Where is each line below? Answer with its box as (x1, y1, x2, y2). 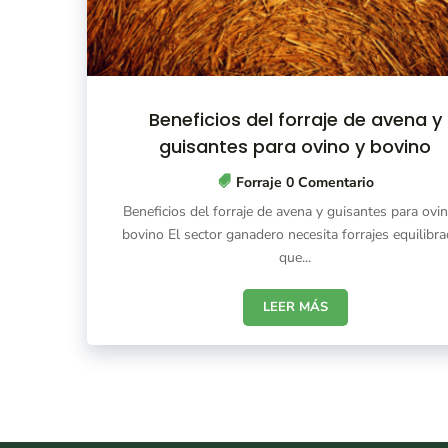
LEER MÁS (262, 298, 328, 317)
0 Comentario (281, 173, 374, 193)
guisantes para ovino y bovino (159, 134, 432, 160)
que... (279, 248, 312, 268)
